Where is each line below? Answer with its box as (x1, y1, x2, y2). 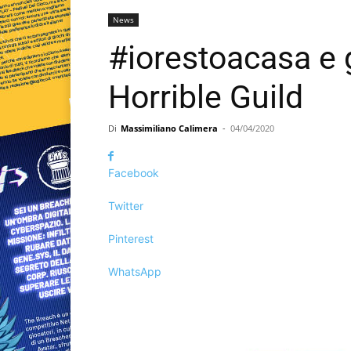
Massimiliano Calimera (121, 122, 218, 135)
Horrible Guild (108, 78, 303, 117)
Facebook (108, 166, 159, 180)
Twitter (108, 199, 143, 213)
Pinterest (108, 232, 154, 246)
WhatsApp (108, 265, 161, 279)
